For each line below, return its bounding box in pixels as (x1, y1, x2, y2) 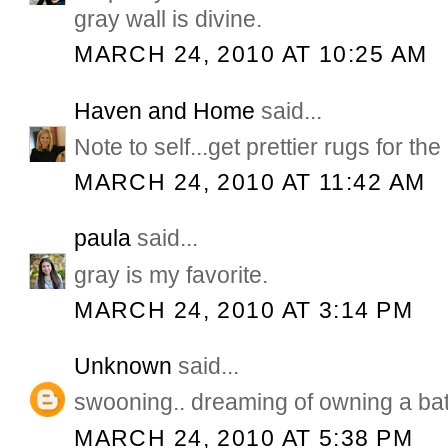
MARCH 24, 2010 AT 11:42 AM (74, 168, 426, 195)
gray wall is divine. (74, 5, 263, 32)
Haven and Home (74, 97, 256, 124)
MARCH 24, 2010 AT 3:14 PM (74, 296, 413, 323)
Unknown (74, 353, 173, 380)
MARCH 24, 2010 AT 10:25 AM (74, 40, 428, 67)
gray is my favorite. (74, 261, 269, 288)
